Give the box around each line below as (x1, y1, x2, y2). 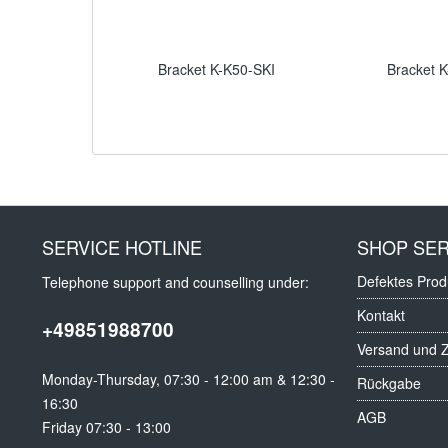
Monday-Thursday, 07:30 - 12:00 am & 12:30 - (42, 369, 335, 389)
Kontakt (357, 305, 405, 325)
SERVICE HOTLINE (42, 234, 202, 260)
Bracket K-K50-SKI (158, 59, 276, 79)
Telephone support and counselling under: (42, 272, 309, 292)
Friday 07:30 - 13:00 (42, 417, 171, 437)
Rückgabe (357, 373, 421, 393)
